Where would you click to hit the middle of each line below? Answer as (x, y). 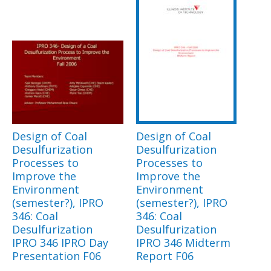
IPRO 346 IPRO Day (60, 243)
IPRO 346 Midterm (183, 243)
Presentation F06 (57, 256)
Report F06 (165, 256)
